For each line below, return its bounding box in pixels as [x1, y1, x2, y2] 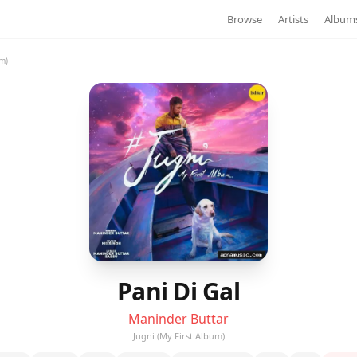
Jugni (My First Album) [132, 330, 225, 342]
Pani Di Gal [117, 275, 240, 308]
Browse [227, 11, 262, 26]
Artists [278, 11, 308, 26]
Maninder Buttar [128, 310, 229, 328]
